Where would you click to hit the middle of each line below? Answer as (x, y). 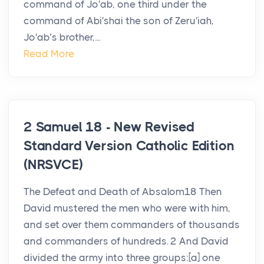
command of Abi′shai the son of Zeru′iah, (119, 21)
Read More (49, 54)
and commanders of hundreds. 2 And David (126, 241)
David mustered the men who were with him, (127, 208)
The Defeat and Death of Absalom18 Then (123, 192)
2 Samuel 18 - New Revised (109, 127)
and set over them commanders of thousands (132, 225)
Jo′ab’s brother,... (62, 37)
